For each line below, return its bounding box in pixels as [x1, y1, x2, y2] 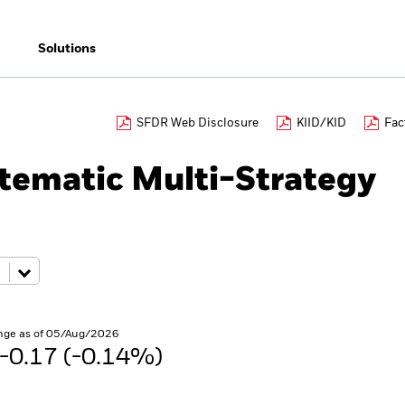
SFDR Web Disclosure [137, 118, 259, 129]
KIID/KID [297, 118, 346, 129]
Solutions [37, 42, 96, 55]
